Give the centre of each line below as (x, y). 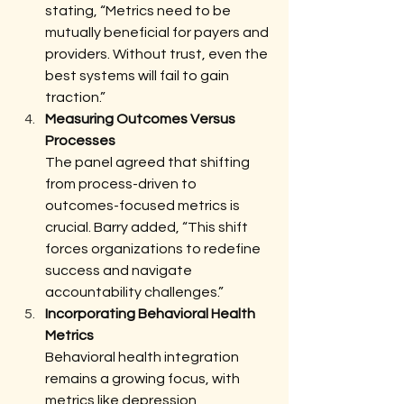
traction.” (75, 97)
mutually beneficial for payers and (158, 32)
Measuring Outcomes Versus (142, 119)
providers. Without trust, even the (158, 54)
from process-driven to (122, 184)
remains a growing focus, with (144, 379)
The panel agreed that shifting (149, 162)
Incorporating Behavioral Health (151, 314)
